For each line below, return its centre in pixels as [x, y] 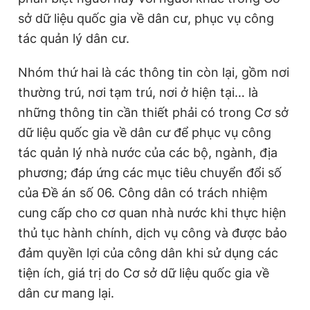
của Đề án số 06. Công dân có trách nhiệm [143, 193]
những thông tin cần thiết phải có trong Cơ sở [153, 112]
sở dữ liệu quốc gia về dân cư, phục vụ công [146, 18]
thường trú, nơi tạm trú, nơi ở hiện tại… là [138, 92]
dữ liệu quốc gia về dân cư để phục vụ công [145, 133]
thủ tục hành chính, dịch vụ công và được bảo [153, 233]
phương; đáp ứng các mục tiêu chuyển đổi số [150, 173]
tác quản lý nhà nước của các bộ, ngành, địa [148, 153]
